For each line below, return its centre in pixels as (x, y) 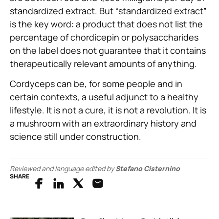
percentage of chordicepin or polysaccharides (104, 37)
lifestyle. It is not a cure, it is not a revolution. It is (108, 110)
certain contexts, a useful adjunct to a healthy (104, 97)
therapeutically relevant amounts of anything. (103, 63)
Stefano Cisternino (148, 169)
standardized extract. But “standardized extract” (108, 11)
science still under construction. (76, 137)
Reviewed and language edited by (63, 169)
